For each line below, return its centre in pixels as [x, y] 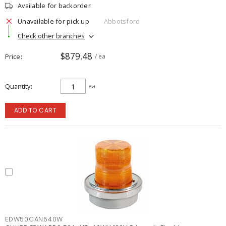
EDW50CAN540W [34, 219]
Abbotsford [122, 21]
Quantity [18, 86]
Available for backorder [54, 6]
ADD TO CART [35, 110]
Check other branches [51, 36]
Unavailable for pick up [53, 21]
